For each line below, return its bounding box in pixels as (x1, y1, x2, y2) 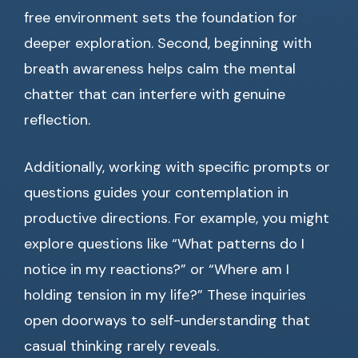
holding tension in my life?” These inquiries (24, 285, 306, 305)
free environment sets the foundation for (24, 8, 297, 28)
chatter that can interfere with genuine (24, 85, 285, 105)
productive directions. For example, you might (24, 209, 329, 229)
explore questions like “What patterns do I (24, 234, 304, 254)
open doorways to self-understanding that (24, 311, 310, 331)
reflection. (24, 110, 90, 130)
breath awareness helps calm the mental (24, 59, 296, 79)
